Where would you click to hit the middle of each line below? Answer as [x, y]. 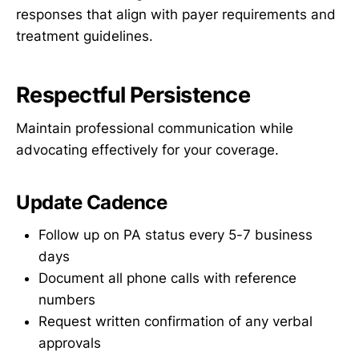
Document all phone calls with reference [167, 278]
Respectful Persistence [133, 95]
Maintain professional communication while [155, 129]
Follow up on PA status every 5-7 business [175, 235]
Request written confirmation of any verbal [175, 322]
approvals [70, 343]
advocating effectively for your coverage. [147, 150]
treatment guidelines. [85, 36]
